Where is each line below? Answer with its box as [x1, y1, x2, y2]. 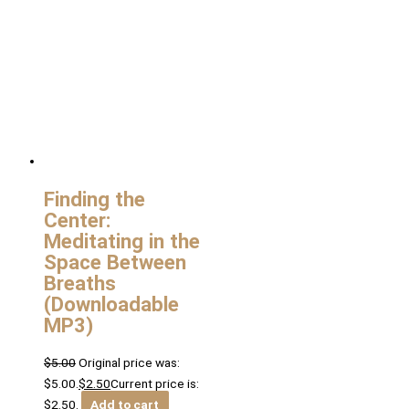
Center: [44, 207, 111, 232]
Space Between [44, 249, 186, 274]
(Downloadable [44, 291, 179, 316]
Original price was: [79, 355, 180, 371]
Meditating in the [44, 228, 200, 253]
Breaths [44, 270, 116, 295]
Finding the [44, 186, 145, 211]
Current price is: [110, 376, 199, 392]
